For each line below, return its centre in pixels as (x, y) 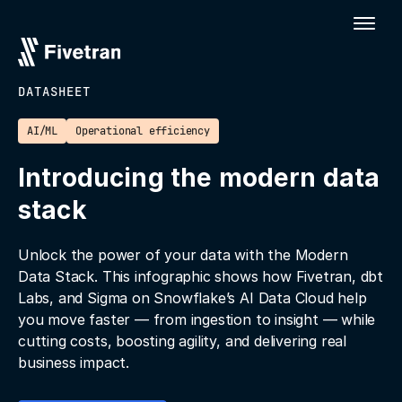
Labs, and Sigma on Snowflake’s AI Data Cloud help (192, 298)
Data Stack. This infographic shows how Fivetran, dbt (201, 276)
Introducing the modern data (199, 178)
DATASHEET (54, 92)
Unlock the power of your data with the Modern (183, 255)
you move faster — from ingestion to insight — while (197, 319)
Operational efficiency (143, 131)
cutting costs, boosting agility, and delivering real (183, 341)
